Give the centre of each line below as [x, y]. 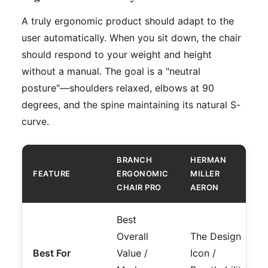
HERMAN [208, 160]
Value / [132, 253]
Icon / [203, 253]
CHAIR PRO [139, 188]
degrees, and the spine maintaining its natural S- [131, 105]
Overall [133, 237]
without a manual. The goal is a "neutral [111, 71]
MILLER [205, 174]
